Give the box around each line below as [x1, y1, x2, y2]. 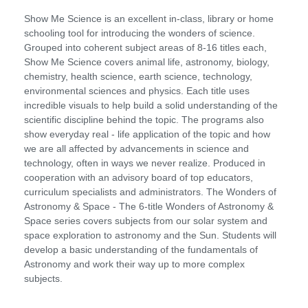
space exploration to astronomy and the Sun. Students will [24, 230, 276, 241]
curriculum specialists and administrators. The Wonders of [24, 186, 276, 198]
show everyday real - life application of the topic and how [24, 129, 270, 140]
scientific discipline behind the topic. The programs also [24, 114, 264, 126]
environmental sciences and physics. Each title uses [24, 85, 250, 97]
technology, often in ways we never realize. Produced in [24, 157, 265, 169]
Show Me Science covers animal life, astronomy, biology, [24, 56, 269, 68]
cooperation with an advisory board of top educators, [24, 172, 253, 184]
